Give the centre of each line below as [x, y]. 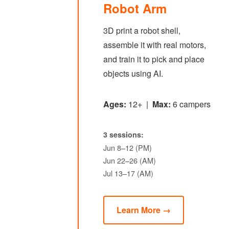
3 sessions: [123, 134]
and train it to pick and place [154, 59]
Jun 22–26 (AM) [130, 160]
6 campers [191, 104]
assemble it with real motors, [155, 45]
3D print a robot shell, [142, 30]
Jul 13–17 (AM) [128, 173]
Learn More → [144, 210]
